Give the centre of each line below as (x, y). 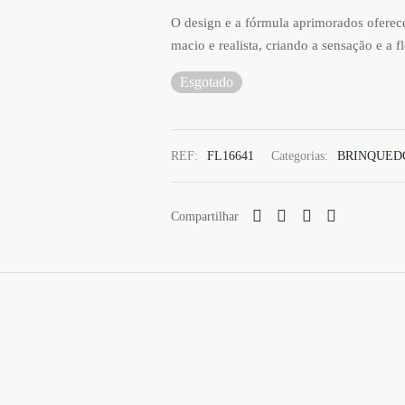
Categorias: (301, 156)
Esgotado (207, 81)
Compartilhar (205, 216)
